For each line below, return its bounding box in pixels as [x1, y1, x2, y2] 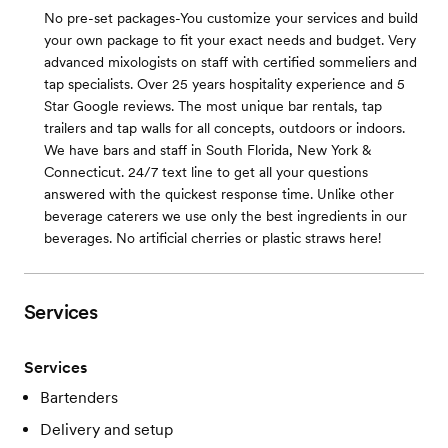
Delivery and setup [40, 420, 173, 439]
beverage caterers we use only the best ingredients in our [44, 208, 407, 224]
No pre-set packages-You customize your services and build [44, 10, 418, 26]
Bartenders [40, 388, 118, 407]
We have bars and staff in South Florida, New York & [44, 142, 371, 158]
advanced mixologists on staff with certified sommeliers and [44, 54, 417, 70]
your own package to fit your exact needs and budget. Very [44, 32, 416, 48]
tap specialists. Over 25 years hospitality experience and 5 [44, 76, 405, 92]
